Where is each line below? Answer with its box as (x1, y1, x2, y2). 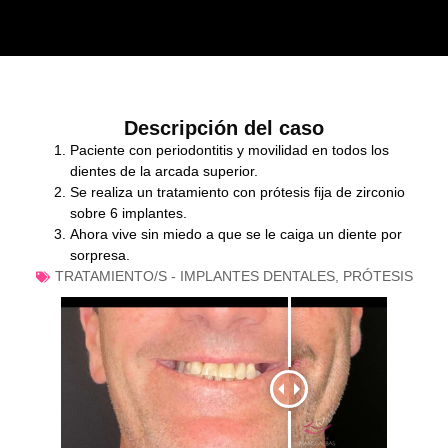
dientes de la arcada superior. (70, 163, 258, 180)
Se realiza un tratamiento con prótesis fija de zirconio (70, 184, 405, 201)
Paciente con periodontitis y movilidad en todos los (70, 142, 389, 159)
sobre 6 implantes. (70, 205, 187, 222)
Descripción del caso (124, 117, 324, 140)
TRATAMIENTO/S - (54, 268, 180, 285)
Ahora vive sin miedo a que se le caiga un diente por (70, 226, 402, 243)
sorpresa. (70, 247, 130, 264)
